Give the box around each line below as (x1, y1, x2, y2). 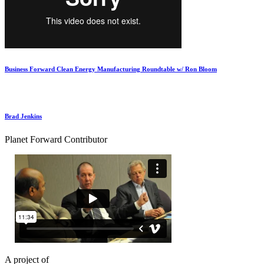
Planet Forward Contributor (5, 134, 107, 144)
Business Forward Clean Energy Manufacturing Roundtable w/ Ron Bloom (5, 65, 217, 72)
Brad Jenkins (5, 112, 42, 120)
